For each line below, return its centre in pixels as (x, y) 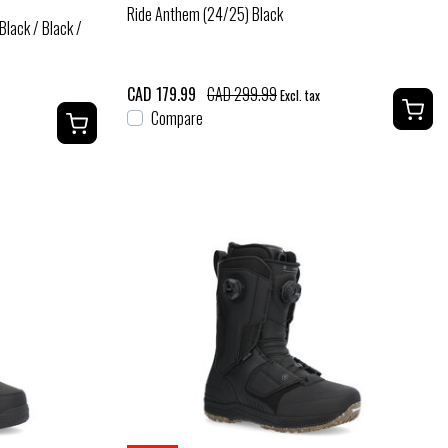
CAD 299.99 (242, 93)
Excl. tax (298, 95)
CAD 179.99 (161, 93)
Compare (177, 117)
